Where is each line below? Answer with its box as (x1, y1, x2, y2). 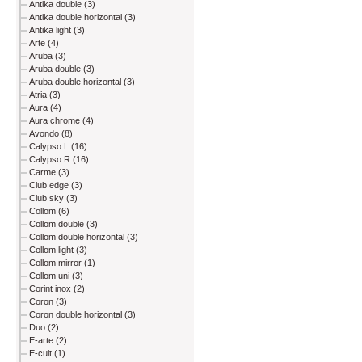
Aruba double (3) (29, 64, 95, 74)
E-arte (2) (29, 335, 67, 346)
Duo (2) (29, 322, 59, 333)
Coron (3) (29, 297, 67, 307)
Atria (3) (29, 90, 61, 100)
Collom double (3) (29, 219, 98, 229)
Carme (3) (29, 167, 69, 178)
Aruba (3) (29, 51, 66, 61)
